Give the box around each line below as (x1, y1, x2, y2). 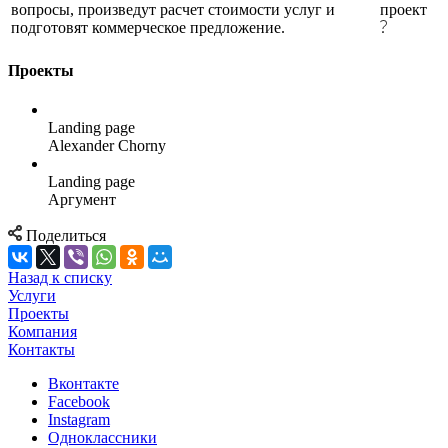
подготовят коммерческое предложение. (11, 19, 285, 37)
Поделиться (26, 226, 106, 244)
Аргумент (48, 190, 116, 208)
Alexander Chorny (48, 136, 166, 154)
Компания (8, 322, 77, 340)
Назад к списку (8, 268, 112, 286)
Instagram (48, 410, 110, 428)
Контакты (8, 340, 75, 358)
